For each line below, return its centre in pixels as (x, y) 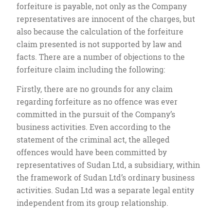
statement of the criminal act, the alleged (93, 139)
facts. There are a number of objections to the (100, 57)
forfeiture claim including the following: (91, 70)
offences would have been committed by (91, 152)
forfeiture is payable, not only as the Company (101, 6)
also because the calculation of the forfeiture (100, 32)
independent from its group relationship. (92, 202)
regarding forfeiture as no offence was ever (97, 101)
